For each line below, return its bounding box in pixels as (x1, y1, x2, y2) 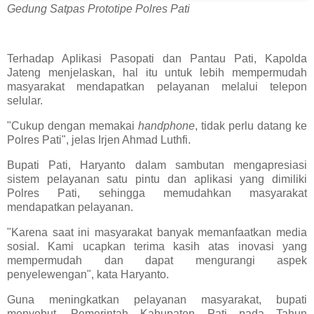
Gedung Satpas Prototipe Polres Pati (7, 2, 190, 15)
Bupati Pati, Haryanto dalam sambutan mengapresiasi (7, 158, 307, 171)
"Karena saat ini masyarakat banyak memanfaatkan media (7, 226, 307, 238)
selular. (7, 95, 43, 107)
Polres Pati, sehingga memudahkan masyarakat (7, 186, 307, 199)
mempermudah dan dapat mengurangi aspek (7, 254, 307, 266)
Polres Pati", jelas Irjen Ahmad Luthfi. (7, 134, 191, 146)
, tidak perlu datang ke (195, 120, 307, 132)
